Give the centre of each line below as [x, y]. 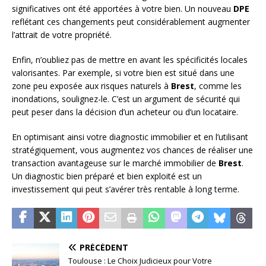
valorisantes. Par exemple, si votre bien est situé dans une [123, 73]
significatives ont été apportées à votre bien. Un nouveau [123, 9]
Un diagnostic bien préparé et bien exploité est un [107, 176]
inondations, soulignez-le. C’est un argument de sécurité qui [126, 99]
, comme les [218, 86]
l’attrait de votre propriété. [62, 35]
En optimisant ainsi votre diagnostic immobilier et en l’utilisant [130, 137]
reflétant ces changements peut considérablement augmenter [131, 22]
